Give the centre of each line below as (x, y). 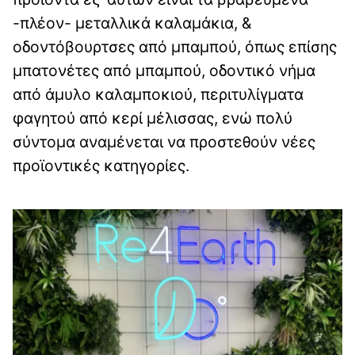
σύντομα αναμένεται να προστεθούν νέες (164, 141)
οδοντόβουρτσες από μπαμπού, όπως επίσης (175, 46)
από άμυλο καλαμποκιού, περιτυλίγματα (158, 94)
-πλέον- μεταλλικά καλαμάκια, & (132, 23)
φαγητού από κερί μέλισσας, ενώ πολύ (153, 118)
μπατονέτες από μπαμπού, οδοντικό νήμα (164, 70)
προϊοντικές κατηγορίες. (101, 165)
